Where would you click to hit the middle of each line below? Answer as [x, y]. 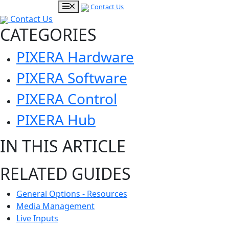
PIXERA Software [72, 78]
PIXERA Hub [56, 120]
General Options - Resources [72, 194]
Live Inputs [37, 218]
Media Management [55, 206]
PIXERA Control [67, 99]
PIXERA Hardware [75, 57]
